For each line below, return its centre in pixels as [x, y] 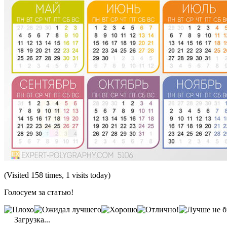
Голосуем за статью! [39, 192]
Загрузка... [31, 219]
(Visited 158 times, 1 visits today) [57, 175]
